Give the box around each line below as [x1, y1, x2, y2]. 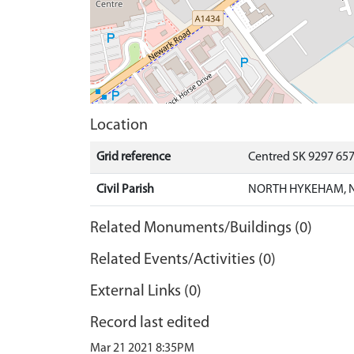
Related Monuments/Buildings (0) [90, 220, 312, 236]
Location [90, 118, 148, 134]
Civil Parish [96, 183, 154, 196]
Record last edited [90, 315, 209, 331]
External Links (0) [90, 284, 201, 299]
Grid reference [96, 151, 171, 164]
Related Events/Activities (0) [90, 252, 276, 268]
